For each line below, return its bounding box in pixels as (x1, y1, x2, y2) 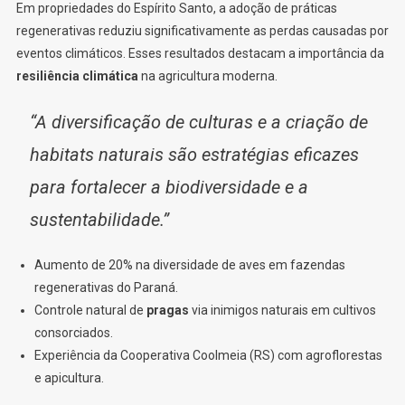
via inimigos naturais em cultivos (188, 303, 376, 318)
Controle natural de (33, 303, 146, 318)
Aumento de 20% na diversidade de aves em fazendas (33, 258, 345, 273)
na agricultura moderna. (137, 69, 278, 84)
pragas (146, 303, 189, 318)
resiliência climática (15, 69, 138, 84)
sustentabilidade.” (29, 209, 169, 231)
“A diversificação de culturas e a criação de (29, 111, 368, 134)
